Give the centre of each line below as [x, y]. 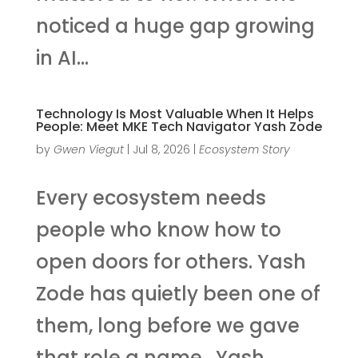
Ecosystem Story [244, 149]
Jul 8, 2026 [161, 149]
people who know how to [158, 229]
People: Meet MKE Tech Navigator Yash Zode [179, 126]
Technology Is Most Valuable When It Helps [175, 113]
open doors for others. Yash [171, 261]
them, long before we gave [167, 325]
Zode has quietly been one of [178, 293]
